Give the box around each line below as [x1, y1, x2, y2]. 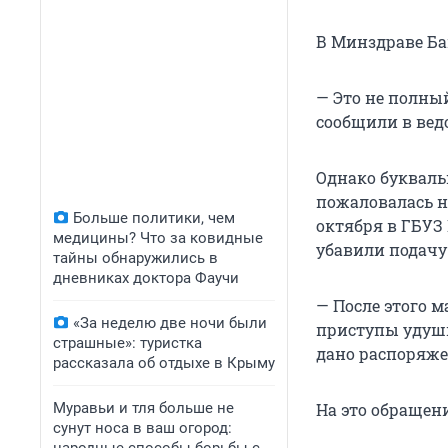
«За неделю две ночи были [73, 314, 267, 332]
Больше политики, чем [73, 209, 235, 227]
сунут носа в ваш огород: [53, 419, 232, 437]
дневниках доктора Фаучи [53, 269, 239, 287]
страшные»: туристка [53, 334, 202, 352]
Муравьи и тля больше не [53, 399, 234, 417]
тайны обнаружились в [53, 249, 218, 267]
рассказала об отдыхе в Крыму [53, 354, 275, 372]
